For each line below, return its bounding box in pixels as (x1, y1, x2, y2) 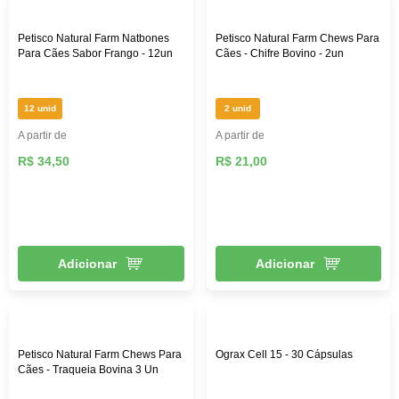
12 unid (24, 102, 56, 113)
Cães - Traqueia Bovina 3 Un (18, 362, 159, 376)
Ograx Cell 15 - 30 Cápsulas (215, 347, 353, 361)
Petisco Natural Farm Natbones (18, 31, 169, 45)
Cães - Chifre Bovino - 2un (215, 46, 344, 60)
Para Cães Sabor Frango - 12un (18, 46, 173, 60)
